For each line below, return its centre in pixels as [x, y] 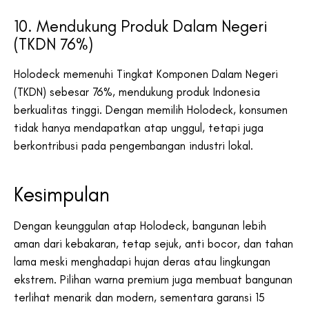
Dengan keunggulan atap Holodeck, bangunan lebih [140, 225]
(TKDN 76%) [53, 43]
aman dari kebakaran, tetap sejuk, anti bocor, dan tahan [153, 243]
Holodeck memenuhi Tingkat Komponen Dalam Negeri [146, 73]
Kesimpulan [64, 194]
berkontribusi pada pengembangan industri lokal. [133, 145]
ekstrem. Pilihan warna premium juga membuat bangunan [153, 279]
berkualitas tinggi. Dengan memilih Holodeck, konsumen [151, 109]
